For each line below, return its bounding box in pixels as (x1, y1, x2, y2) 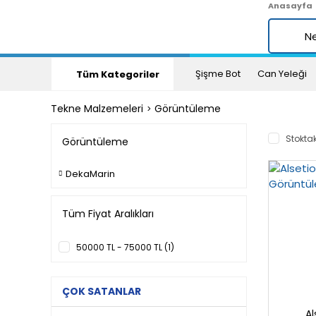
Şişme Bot (195, 67, 241, 80)
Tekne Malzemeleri (51, 102, 143, 116)
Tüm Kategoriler (76, 67, 159, 81)
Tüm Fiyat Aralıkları (62, 207, 154, 221)
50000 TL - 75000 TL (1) (76, 241, 174, 253)
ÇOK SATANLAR (62, 284, 141, 298)
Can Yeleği (257, 67, 307, 80)
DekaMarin (66, 167, 115, 181)
